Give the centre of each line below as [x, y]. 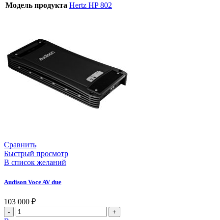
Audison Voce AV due [33, 182]
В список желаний [35, 162]
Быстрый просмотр [36, 153]
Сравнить [20, 144]
